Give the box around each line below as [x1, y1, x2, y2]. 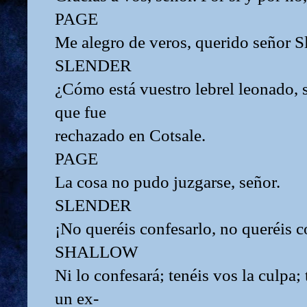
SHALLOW [55, 242, 138, 261]
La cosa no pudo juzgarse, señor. [55, 172, 280, 191]
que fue [55, 102, 106, 121]
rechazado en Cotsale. [55, 125, 206, 145]
